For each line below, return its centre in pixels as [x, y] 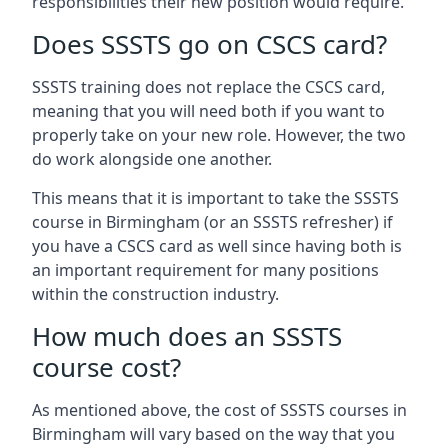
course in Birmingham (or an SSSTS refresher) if [212, 222]
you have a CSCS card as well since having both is [217, 246]
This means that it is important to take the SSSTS [215, 198]
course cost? [106, 367]
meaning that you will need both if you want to [208, 111]
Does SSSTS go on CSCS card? [209, 44]
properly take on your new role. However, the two [219, 135]
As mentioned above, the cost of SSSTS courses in [219, 410]
